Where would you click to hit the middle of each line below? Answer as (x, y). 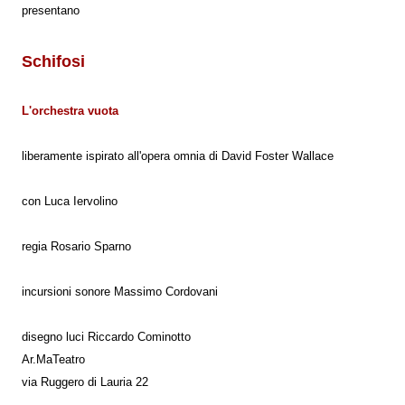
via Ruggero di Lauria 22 (85, 382)
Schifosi (53, 61)
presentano (51, 10)
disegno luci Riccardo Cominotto (106, 337)
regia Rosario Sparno (76, 246)
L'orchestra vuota (70, 111)
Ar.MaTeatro (53, 359)
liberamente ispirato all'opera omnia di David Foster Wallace (178, 156)
